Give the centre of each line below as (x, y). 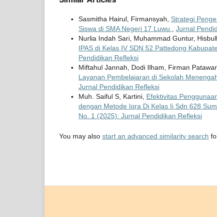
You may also (81, 136)
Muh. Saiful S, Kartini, (112, 97)
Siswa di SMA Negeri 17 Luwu (125, 29)
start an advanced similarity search (155, 136)
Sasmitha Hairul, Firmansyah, (125, 19)
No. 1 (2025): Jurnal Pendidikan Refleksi (140, 116)
